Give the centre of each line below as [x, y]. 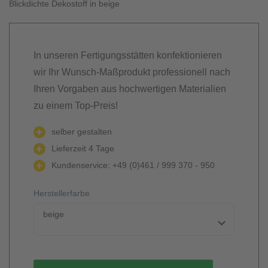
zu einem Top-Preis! [76, 106]
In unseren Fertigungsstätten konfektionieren [128, 55]
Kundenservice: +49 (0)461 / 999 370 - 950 [133, 165]
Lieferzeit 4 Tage [83, 148]
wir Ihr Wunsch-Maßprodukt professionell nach [132, 72]
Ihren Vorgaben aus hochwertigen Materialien [130, 89]
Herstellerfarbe [62, 193]
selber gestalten [82, 132]
